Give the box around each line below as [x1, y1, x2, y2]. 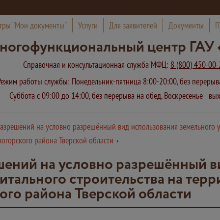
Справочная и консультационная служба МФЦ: [23, 59, 170, 70]
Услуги [78, 20, 98, 31]
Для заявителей [109, 20, 157, 31]
